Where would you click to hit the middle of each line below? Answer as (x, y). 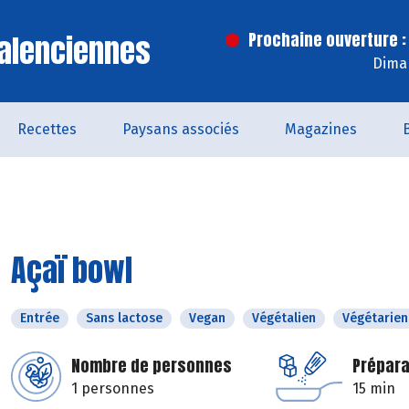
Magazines (321, 129)
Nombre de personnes (152, 366)
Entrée (40, 318)
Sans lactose (124, 318)
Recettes (47, 129)
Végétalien (284, 318)
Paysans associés (181, 129)
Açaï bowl (72, 270)
